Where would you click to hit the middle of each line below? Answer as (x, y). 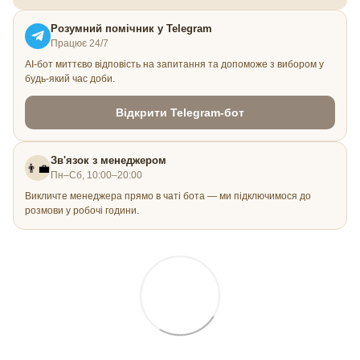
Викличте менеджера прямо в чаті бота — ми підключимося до (168, 196)
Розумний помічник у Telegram (131, 29)
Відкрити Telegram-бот (180, 113)
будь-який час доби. (70, 79)
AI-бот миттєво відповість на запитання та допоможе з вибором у (174, 65)
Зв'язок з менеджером (108, 161)
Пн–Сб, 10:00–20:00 (96, 176)
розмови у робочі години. (82, 211)
